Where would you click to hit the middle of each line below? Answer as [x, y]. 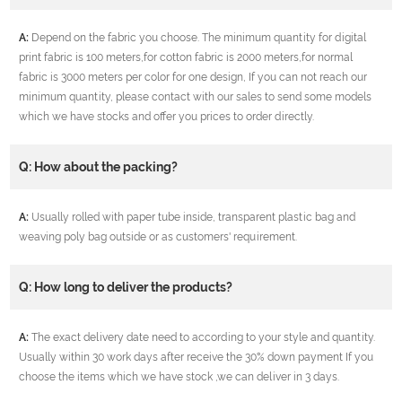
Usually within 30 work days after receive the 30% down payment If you [197, 358]
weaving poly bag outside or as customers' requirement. [158, 237]
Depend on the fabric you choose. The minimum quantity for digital [198, 38]
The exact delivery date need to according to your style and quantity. [202, 338]
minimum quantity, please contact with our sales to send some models [196, 97]
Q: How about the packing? [99, 167]
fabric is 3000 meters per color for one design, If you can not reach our [193, 78]
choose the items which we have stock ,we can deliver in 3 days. [179, 377]
